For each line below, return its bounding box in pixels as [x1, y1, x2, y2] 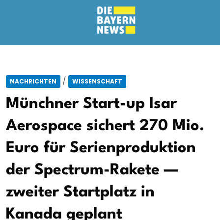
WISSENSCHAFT [72, 77, 122, 85]
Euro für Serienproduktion [6, 140, 196, 156]
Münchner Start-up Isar [6, 96, 177, 111]
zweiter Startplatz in [6, 185, 155, 200]
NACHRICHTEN [10, 77, 56, 85]
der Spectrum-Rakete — [6, 163, 178, 178]
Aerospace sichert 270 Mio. [6, 118, 204, 134]
